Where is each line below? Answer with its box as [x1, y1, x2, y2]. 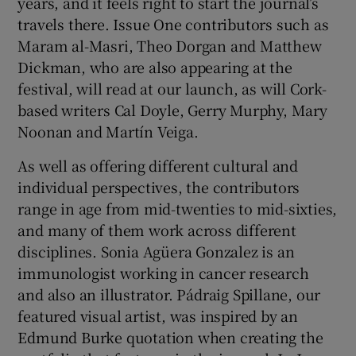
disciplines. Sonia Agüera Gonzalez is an [17, 240, 295, 261]
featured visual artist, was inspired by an [17, 304, 299, 326]
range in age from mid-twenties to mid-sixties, [17, 197, 338, 219]
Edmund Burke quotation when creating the [17, 326, 323, 347]
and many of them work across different [17, 219, 296, 240]
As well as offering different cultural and [17, 154, 299, 176]
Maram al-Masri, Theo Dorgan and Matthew [17, 34, 322, 56]
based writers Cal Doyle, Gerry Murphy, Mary [17, 99, 327, 120]
